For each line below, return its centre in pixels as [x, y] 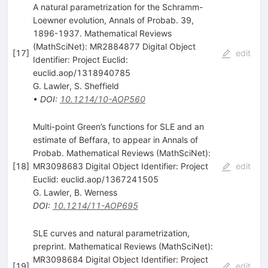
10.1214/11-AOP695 [95, 205]
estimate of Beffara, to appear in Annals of [115, 139]
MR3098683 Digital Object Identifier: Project [120, 166]
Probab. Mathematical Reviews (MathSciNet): [121, 153]
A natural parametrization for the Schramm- [118, 7]
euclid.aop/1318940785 [81, 72]
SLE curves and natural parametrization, [111, 233]
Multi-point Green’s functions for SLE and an [118, 126]
